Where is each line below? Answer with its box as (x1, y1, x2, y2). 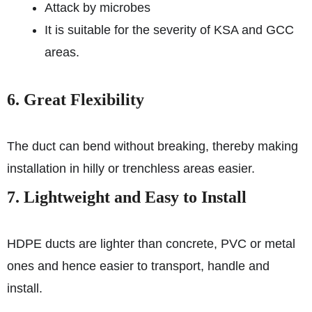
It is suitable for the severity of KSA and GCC (45, 23, 294, 37)
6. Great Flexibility (7, 91, 144, 109)
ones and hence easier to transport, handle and (7, 259, 270, 273)
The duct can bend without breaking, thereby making (7, 139, 298, 153)
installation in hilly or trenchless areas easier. (7, 162, 255, 175)
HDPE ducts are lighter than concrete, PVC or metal (7, 237, 295, 251)
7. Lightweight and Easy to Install (7, 188, 247, 206)
